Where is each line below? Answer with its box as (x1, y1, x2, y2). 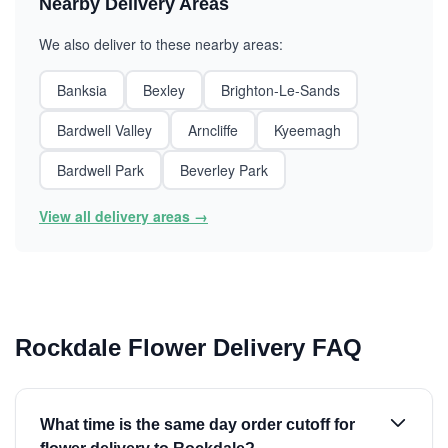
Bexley (143, 80, 185, 100)
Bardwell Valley (57, 120, 152, 140)
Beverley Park (180, 160, 268, 180)
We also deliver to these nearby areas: (39, 34, 283, 54)
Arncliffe (188, 120, 238, 140)
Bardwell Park (57, 160, 144, 180)
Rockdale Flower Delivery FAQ (15, 334, 362, 361)
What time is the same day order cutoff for (40, 416, 355, 433)
